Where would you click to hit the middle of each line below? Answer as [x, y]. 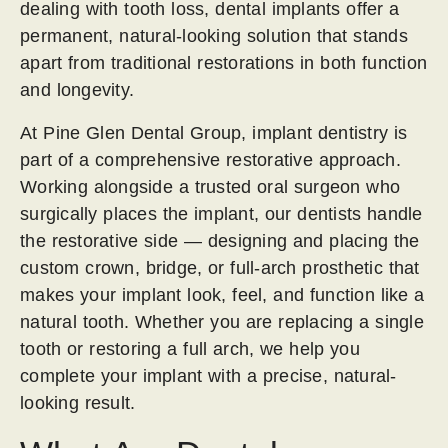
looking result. [78, 403]
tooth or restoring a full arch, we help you [190, 349]
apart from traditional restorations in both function [223, 63]
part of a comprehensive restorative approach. [210, 160]
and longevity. [77, 90]
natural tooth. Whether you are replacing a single [222, 322]
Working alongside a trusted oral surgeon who [210, 187]
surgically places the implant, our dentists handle [221, 214]
